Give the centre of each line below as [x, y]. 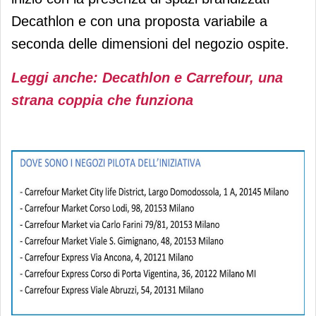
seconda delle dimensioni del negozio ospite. [150, 43]
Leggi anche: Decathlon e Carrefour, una [147, 77]
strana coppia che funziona [102, 100]
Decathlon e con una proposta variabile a [139, 21]
